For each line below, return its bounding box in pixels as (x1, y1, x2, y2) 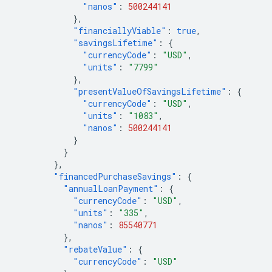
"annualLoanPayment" (63, 183, 158, 194)
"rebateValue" (63, 243, 127, 255)
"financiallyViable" (73, 25, 166, 36)
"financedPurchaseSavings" (53, 171, 177, 182)
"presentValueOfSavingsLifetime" (73, 86, 226, 97)
